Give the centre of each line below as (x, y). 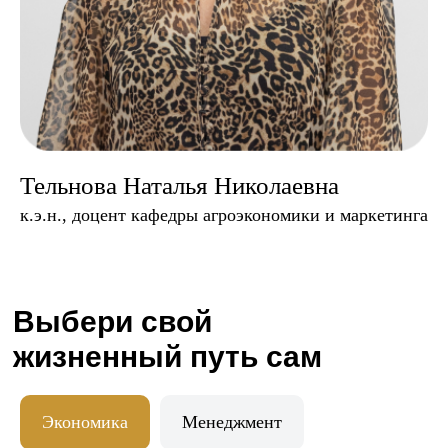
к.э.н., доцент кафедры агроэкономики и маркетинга (224, 214)
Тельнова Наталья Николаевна (179, 185)
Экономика (85, 421)
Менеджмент (232, 421)
